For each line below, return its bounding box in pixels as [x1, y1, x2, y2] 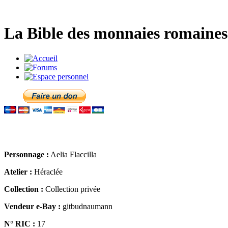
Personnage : [4, 150, 49, 159]
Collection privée [43, 184, 100, 193]
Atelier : [4, 167, 32, 176]
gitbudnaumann [61, 202, 112, 211]
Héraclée [32, 167, 63, 176]
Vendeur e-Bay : [4, 202, 61, 211]
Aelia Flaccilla [49, 150, 97, 159]
